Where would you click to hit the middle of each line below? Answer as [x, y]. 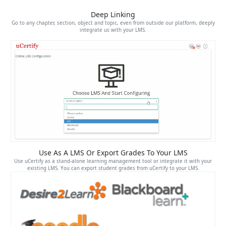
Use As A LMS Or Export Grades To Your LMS [113, 152]
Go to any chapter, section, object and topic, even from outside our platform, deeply [113, 23]
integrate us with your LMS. [113, 30]
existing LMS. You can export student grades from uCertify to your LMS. [113, 168]
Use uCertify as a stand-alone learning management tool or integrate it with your [113, 161]
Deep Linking [113, 15]
